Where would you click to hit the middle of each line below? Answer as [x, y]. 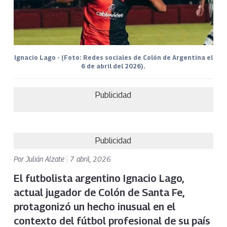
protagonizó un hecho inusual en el [94, 206]
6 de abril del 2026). [113, 66]
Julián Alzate [46, 159]
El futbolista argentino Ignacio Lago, [98, 178]
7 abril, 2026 [90, 159]
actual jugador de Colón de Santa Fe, [99, 192]
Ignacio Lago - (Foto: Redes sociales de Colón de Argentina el [113, 57]
